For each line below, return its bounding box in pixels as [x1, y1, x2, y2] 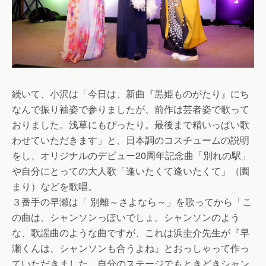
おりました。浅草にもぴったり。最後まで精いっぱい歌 [12, 118, 249, 131]
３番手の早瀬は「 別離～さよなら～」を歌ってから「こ [12, 195, 252, 208]
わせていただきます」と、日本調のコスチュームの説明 [12, 133, 249, 147]
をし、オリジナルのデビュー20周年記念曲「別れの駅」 [12, 148, 251, 162]
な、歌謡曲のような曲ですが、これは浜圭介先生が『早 [12, 226, 249, 239]
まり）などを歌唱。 [12, 179, 97, 193]
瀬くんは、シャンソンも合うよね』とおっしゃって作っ [12, 241, 249, 255]
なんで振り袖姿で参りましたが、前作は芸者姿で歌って [12, 102, 249, 116]
